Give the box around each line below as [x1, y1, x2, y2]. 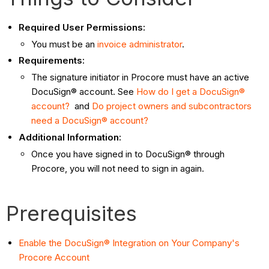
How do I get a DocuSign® [136, 86, 246, 98]
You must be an [31, 38, 98, 50]
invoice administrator [97, 38, 183, 50]
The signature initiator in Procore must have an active [31, 71, 250, 83]
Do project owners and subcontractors [92, 100, 252, 112]
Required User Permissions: [19, 21, 146, 33]
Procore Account [19, 251, 90, 263]
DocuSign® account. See [31, 86, 137, 98]
